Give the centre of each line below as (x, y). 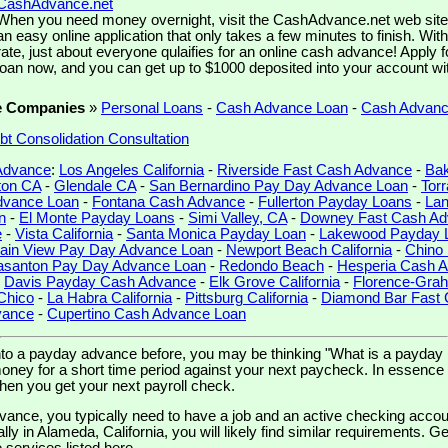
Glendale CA (95, 185)
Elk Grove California (274, 281)
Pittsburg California (246, 297)
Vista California (64, 233)
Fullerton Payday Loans (335, 201)
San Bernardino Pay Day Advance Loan (278, 185)
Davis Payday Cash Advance (100, 281)
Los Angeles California (131, 169)
